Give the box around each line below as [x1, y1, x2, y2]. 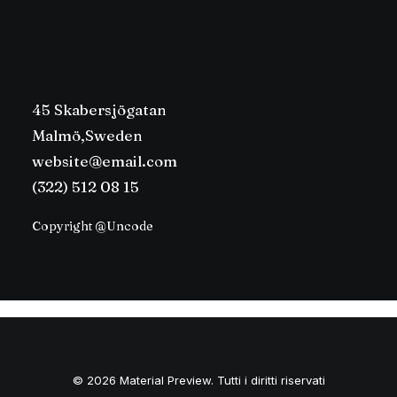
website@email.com [32, 152, 177, 170]
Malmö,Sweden [32, 126, 143, 144]
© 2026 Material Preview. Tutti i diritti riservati [72, 373, 325, 387]
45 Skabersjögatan [32, 100, 167, 119]
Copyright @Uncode [32, 218, 153, 234]
